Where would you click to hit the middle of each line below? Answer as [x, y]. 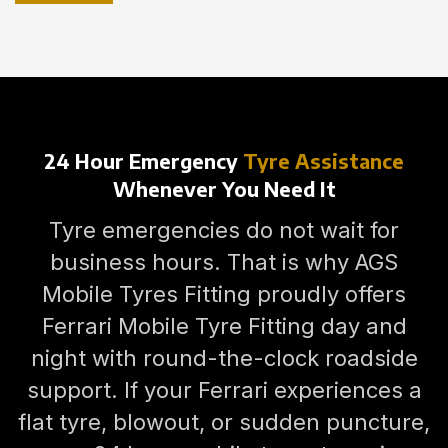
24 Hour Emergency [143, 160]
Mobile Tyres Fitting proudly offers [224, 294]
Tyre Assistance [323, 160]
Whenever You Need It [224, 188]
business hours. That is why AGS [224, 262]
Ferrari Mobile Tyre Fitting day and [224, 326]
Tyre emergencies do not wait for [224, 230]
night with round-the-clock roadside [224, 358]
